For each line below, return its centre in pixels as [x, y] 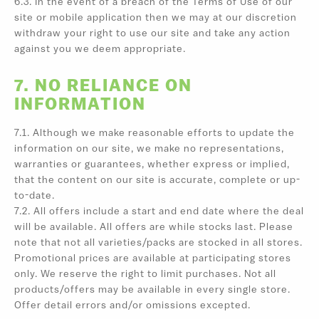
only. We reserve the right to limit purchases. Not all [145, 274]
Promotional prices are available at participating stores [153, 258]
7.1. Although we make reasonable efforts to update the [155, 133]
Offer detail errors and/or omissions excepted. [132, 305]
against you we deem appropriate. [100, 50]
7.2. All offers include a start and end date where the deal [159, 211]
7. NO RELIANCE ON [103, 87]
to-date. [35, 196]
